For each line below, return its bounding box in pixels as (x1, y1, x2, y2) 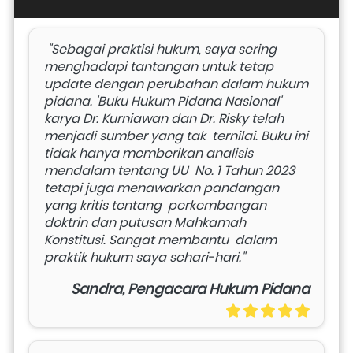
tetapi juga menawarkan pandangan (44, 178, 279, 197)
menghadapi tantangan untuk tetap (44, 57, 273, 76)
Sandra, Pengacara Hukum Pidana (71, 278, 310, 299)
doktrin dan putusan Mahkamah (44, 213, 246, 232)
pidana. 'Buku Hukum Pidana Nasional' (44, 91, 281, 110)
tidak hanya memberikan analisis (44, 143, 253, 162)
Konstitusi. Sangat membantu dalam (44, 230, 277, 249)
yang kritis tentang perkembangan (44, 195, 266, 214)
